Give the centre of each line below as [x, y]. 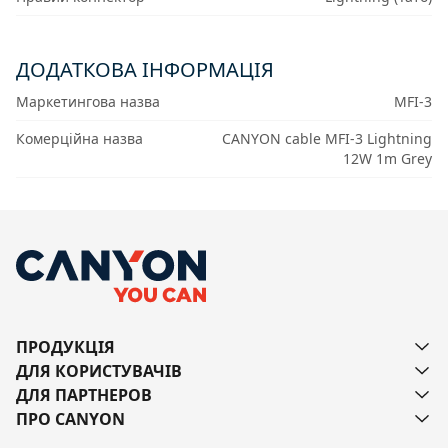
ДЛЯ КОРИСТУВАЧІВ [99, 371]
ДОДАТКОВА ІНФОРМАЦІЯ [145, 69]
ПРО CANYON [70, 419]
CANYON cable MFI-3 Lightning [326, 138]
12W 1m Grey [387, 158]
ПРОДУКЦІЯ [65, 347]
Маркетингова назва [88, 101]
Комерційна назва [79, 138]
